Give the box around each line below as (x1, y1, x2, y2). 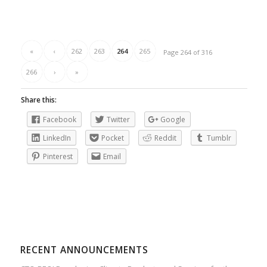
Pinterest (42, 151, 73, 162)
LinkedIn (42, 133, 71, 144)
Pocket (101, 133, 124, 144)
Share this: (20, 95, 57, 105)
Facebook (42, 114, 76, 125)
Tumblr (206, 133, 231, 144)
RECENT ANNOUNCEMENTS (20, 244, 148, 257)
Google (160, 114, 185, 125)
